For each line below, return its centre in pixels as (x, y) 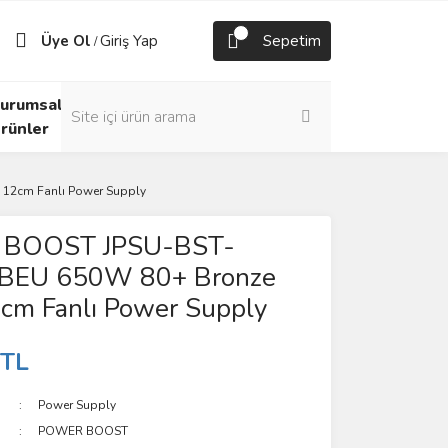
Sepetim (292, 41)
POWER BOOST (83, 431)
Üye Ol (66, 41)
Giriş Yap (129, 41)
